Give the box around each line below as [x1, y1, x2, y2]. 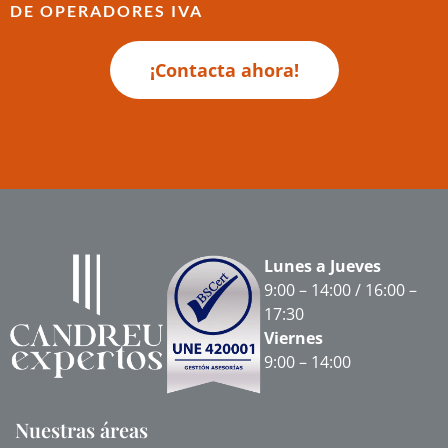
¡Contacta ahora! [149, 57, 299, 82]
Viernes [264, 326, 323, 349]
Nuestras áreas [15, 416, 148, 444]
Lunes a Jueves [264, 254, 381, 277]
